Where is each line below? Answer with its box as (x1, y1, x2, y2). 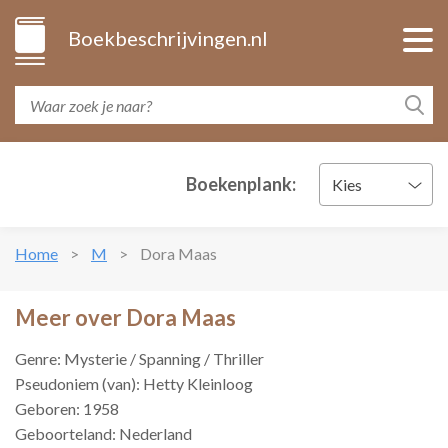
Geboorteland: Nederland (15, 424, 192, 443)
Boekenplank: (186, 173, 296, 195)
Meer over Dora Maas (15, 304, 236, 331)
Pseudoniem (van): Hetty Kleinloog (15, 374, 253, 393)
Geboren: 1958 (15, 399, 119, 418)
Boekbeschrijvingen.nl (68, 26, 268, 50)
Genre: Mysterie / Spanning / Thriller (15, 349, 264, 368)
